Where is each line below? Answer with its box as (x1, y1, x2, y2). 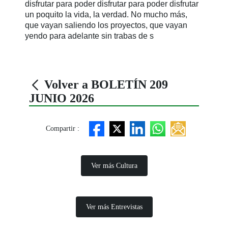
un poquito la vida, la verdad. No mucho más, (25, 10, 188, 19)
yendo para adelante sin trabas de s (25, 31, 154, 40)
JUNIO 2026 (29, 91, 95, 105)
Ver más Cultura (91, 161, 137, 169)
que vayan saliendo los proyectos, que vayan (25, 20, 188, 30)
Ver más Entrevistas (85, 203, 142, 211)
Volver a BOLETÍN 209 (41, 77, 168, 91)
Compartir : (45, 125, 79, 133)
